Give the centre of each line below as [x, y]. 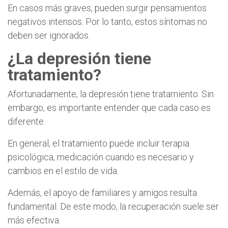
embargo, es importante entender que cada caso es [109, 107]
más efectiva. [34, 220]
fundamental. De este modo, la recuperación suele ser [113, 206]
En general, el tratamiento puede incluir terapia [98, 143]
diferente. [26, 121]
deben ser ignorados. [49, 35]
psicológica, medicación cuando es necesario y [101, 157]
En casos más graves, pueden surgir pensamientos [107, 8]
